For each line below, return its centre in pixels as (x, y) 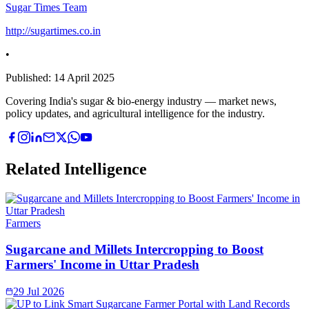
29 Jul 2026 (39, 292)
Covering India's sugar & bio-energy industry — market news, (141, 101)
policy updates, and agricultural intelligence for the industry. (135, 113)
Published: (30, 77)
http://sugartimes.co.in (53, 30)
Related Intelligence (76, 169)
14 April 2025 (84, 77)
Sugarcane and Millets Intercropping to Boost (134, 250)
